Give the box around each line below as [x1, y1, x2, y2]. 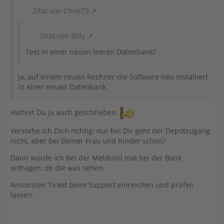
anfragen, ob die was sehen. [10, 162, 105, 172]
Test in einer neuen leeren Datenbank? [25, 46, 156, 56]
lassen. [10, 189, 34, 199]
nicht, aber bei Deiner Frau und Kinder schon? [10, 135, 165, 145]
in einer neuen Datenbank [18, 81, 106, 91]
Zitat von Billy [40, 30, 85, 40]
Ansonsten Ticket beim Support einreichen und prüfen [10, 179, 194, 189]
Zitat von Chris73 [32, 5, 89, 15]
